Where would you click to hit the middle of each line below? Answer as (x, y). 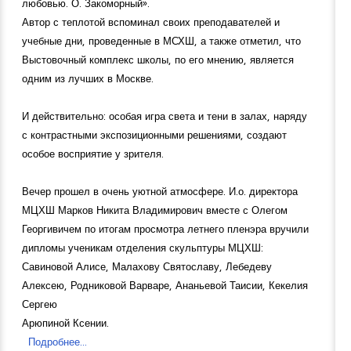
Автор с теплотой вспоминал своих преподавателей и (151, 22)
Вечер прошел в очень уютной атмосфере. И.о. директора (160, 192)
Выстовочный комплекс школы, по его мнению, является (158, 60)
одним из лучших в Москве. (89, 79)
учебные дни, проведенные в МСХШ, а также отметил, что (161, 41)
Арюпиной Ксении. (65, 323)
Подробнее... (58, 342)
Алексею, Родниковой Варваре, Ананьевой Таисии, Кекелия (165, 286)
